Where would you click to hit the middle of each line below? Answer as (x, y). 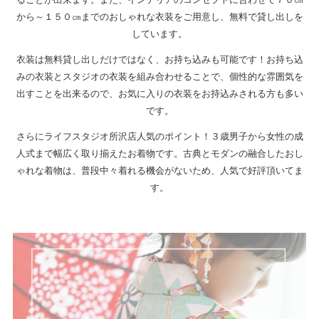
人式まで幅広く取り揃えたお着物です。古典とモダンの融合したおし (159, 153)
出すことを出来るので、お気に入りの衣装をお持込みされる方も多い (159, 93)
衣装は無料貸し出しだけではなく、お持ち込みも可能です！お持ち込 (159, 59)
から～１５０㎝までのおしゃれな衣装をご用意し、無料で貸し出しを (159, 16)
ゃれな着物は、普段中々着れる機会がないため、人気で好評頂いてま (159, 170)
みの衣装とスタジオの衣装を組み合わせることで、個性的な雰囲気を (159, 76)
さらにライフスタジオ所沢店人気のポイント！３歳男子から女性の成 (159, 136)
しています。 (159, 33)
